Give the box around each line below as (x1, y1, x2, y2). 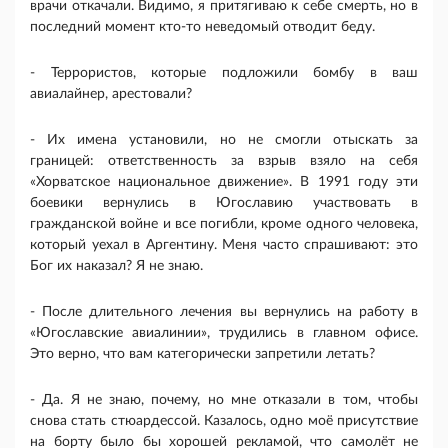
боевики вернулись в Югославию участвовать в (30, 196, 418, 211)
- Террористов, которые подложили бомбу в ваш (30, 66, 418, 81)
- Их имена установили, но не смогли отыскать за (30, 133, 418, 148)
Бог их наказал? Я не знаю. (30, 259, 203, 274)
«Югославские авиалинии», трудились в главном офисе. (30, 326, 418, 341)
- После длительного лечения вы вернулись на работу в (30, 305, 418, 320)
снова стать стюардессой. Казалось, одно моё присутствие (30, 414, 418, 429)
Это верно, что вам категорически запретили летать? (30, 347, 375, 362)
